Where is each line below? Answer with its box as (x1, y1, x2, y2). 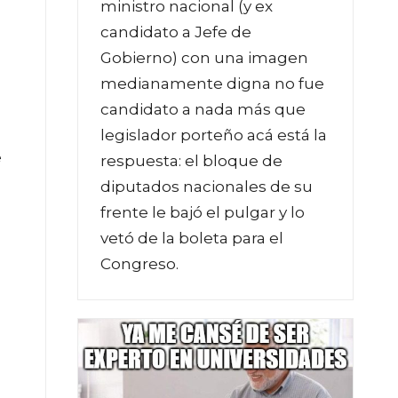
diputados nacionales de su (100, 177, 313, 195)
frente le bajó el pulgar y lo (100, 203, 305, 221)
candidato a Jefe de (100, 22, 251, 41)
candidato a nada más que (100, 99, 306, 118)
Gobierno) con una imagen (100, 48, 308, 67)
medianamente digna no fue (100, 74, 324, 92)
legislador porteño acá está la (100, 125, 327, 144)
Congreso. (100, 254, 179, 273)
